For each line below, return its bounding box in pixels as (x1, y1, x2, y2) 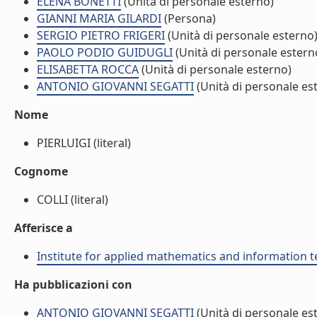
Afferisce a (14, 220, 73, 236)
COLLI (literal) (37, 192, 108, 207)
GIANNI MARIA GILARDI (37, 11, 161, 26)
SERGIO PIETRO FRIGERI (37, 28, 165, 43)
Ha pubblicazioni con (14, 277, 132, 292)
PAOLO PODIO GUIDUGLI (37, 45, 173, 60)
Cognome (14, 163, 68, 179)
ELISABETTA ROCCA (37, 62, 139, 77)
